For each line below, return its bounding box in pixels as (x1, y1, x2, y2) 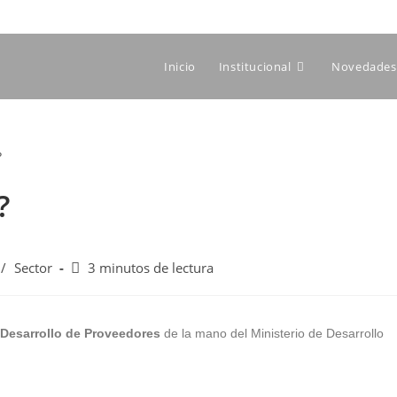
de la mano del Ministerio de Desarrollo (160, 325, 384, 340)
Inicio (164, 58, 196, 74)
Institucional (218, 58, 292, 74)
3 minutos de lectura (88, 259, 214, 276)
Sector (14, 259, 52, 276)
